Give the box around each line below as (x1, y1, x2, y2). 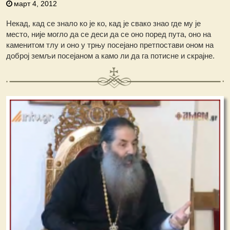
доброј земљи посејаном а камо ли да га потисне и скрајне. (6, 51, 215, 61)
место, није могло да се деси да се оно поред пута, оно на (6, 30, 212, 39)
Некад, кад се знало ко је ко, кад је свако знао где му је (6, 19, 201, 28)
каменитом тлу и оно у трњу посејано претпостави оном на (6, 41, 214, 50)
